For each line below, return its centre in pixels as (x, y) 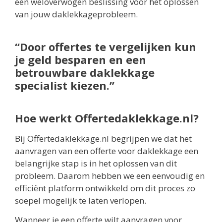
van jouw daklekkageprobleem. (76, 14)
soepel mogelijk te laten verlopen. (81, 200)
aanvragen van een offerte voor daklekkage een (107, 151)
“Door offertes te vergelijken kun (106, 46)
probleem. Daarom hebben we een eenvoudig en (110, 175)
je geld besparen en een (81, 59)
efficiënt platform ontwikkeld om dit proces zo (105, 188)
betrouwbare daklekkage (85, 72)
